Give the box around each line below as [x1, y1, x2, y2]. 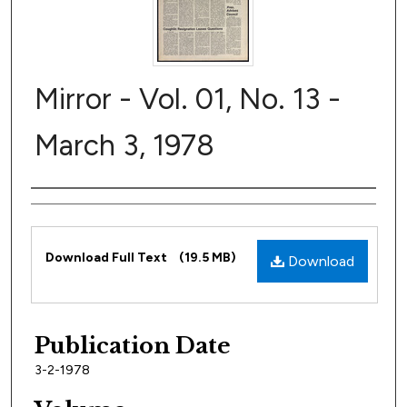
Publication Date [35, 332, 231, 359]
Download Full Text [45, 250, 170, 266]
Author [31, 194, 112, 222]
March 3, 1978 [35, 128, 214, 164]
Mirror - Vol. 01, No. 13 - [35, 82, 341, 117]
